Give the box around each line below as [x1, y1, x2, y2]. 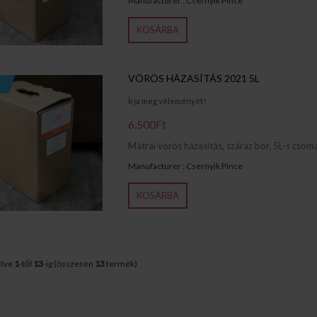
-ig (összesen [42, 258, 95, 270]
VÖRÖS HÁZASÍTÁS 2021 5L [127, 71, 260, 84]
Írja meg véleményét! [127, 96, 206, 105]
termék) [104, 258, 137, 270]
